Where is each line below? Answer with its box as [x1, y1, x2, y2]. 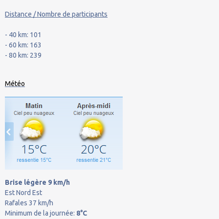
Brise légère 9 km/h [5, 178, 70, 187]
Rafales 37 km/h [5, 199, 53, 207]
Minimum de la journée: [5, 209, 76, 218]
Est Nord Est [5, 189, 42, 197]
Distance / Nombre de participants [5, 10, 108, 19]
